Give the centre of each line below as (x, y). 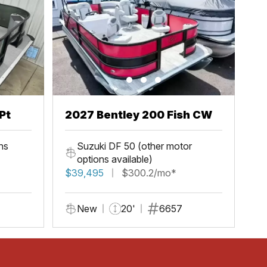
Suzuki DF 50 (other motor (134, 146)
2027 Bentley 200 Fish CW (138, 114)
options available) (114, 159)
